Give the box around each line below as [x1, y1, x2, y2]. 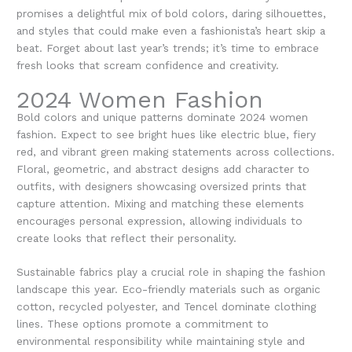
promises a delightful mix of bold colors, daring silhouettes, [16, 6, 327, 20]
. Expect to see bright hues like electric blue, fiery [53, 127, 317, 141]
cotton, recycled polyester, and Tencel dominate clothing [16, 300, 317, 313]
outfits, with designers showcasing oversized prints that [16, 179, 307, 192]
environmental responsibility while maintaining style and [16, 335, 306, 348]
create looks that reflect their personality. [16, 231, 237, 244]
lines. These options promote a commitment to [16, 317, 269, 331]
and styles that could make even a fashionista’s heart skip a [16, 24, 326, 37]
